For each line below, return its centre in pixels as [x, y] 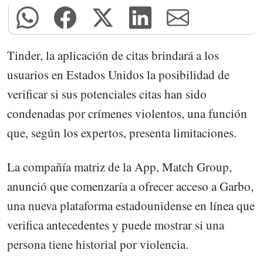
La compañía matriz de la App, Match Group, [119, 166]
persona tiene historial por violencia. [98, 244]
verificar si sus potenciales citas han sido [107, 94]
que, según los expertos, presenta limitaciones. [122, 132]
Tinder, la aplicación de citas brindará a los [113, 55]
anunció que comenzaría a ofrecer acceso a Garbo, [130, 186]
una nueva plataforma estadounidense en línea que [131, 205]
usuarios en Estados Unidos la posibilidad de [118, 74]
